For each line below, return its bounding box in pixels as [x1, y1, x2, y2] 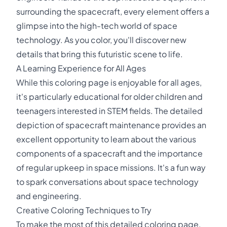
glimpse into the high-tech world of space [16, 20, 177, 31]
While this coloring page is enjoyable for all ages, [16, 77, 202, 88]
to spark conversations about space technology [16, 176, 199, 187]
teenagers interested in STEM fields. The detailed [16, 105, 203, 116]
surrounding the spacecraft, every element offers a [16, 6, 209, 17]
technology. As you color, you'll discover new [16, 34, 186, 45]
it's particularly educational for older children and [16, 91, 203, 102]
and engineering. [16, 191, 82, 201]
